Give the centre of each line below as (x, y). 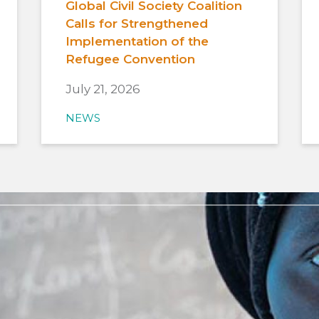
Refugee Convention (130, 59)
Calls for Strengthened (136, 23)
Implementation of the (137, 41)
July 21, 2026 (103, 89)
